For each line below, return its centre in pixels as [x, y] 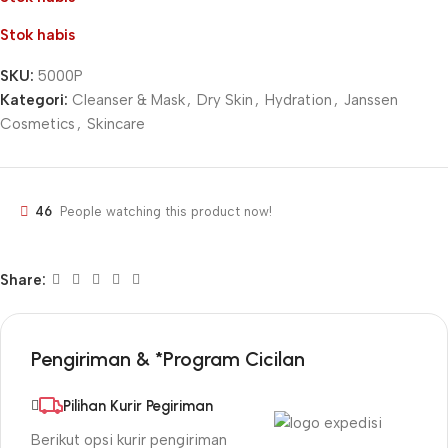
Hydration [298, 100]
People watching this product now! [166, 212]
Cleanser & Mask [128, 100]
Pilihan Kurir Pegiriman [138, 406]
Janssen [371, 100]
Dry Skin [225, 100]
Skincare [116, 124]
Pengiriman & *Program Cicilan [168, 359]
